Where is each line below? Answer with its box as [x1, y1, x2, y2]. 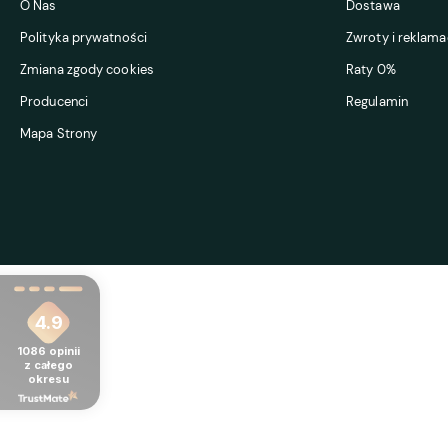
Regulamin [346, 92, 408, 110]
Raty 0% [346, 60, 396, 78]
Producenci [20, 92, 88, 110]
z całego [23, 357, 73, 372]
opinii [48, 343, 80, 358]
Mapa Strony [20, 124, 98, 142]
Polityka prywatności [20, 28, 147, 46]
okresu [27, 371, 69, 386]
